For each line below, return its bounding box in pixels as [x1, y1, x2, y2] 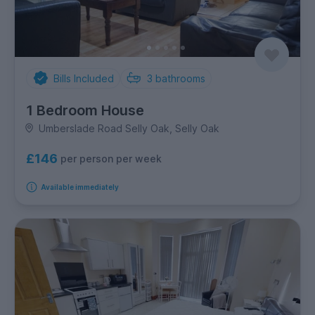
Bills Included [53, 72, 114, 84]
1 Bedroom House [26, 101, 144, 119]
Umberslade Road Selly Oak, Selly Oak [38, 122, 219, 134]
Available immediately [40, 182, 119, 191]
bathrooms [155, 72, 205, 84]
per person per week [60, 153, 162, 165]
